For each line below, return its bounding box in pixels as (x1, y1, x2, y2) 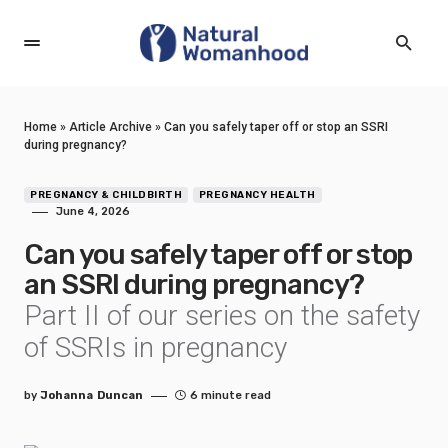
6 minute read (190, 389, 271, 402)
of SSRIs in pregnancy (24, 331, 287, 364)
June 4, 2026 (56, 205, 130, 218)
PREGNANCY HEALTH (198, 189, 316, 201)
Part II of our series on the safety (24, 299, 420, 332)
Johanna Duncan (40, 389, 143, 402)
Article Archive (69, 120, 152, 134)
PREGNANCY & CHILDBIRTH (30, 189, 182, 201)
